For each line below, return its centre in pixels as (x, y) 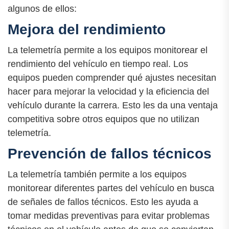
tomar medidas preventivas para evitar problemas (109, 216)
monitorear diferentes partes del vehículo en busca (111, 188)
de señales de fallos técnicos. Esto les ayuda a (103, 202)
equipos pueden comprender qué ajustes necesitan (112, 77)
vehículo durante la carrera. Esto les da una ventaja (113, 105)
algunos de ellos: (42, 8)
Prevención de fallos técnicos (110, 153)
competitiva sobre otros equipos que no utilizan (104, 119)
